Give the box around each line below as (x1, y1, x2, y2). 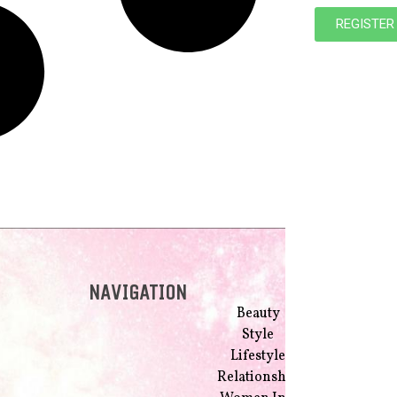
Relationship (217, 367, 300, 387)
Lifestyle (230, 346, 286, 366)
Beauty (236, 303, 280, 323)
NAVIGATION (88, 279, 187, 305)
